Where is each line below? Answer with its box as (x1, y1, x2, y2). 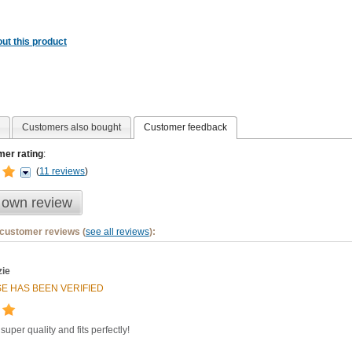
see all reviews (85, 225, 149, 237)
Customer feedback (143, 121, 227, 133)
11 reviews (38, 165, 85, 177)
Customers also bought (22, 121, 122, 133)
